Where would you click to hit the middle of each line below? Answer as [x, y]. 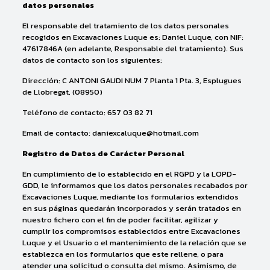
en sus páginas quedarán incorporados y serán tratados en [131, 208]
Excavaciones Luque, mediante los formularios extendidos [130, 197]
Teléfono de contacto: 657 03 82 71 [87, 112]
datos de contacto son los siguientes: [92, 60]
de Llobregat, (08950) [62, 92]
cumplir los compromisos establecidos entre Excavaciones [131, 231]
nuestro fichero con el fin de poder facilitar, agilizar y [120, 220]
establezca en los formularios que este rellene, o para [123, 254]
